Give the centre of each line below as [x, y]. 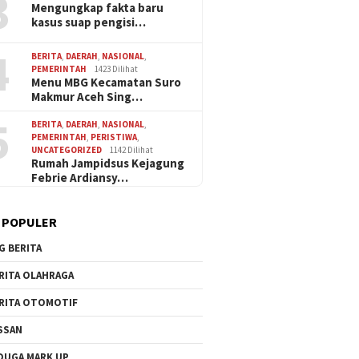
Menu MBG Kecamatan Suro [107, 82]
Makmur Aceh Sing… [87, 96]
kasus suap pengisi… [89, 22]
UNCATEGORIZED [67, 149]
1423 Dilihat [117, 69]
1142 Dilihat [132, 149]
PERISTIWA [114, 137]
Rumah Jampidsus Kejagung [108, 163]
